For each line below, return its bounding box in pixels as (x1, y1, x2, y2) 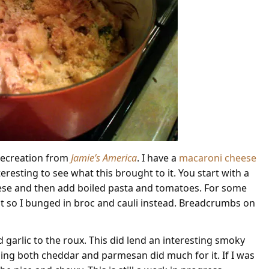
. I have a (136, 151, 179, 165)
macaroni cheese (178, 151, 256, 165)
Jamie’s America (70, 151, 137, 165)
